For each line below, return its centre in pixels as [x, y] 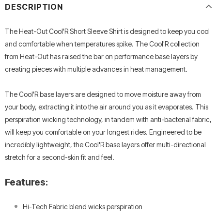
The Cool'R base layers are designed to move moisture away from [103, 94]
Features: [26, 182]
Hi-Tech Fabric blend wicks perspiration [83, 207]
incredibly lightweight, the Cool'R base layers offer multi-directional [105, 145]
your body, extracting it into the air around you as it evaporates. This [107, 107]
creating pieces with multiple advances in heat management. [96, 69]
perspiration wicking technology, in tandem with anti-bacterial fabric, [108, 120]
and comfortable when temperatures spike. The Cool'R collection [102, 44]
